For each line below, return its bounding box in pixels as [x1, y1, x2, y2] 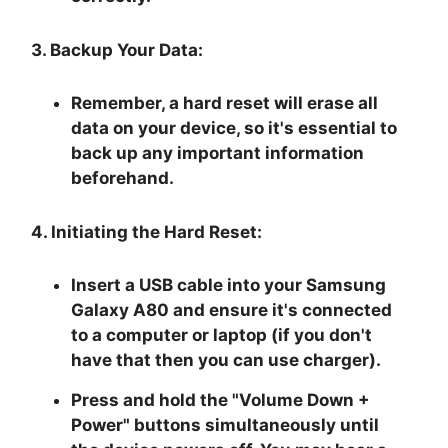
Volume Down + [239, 389, 371, 410]
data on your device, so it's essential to [71, 117, 398, 138]
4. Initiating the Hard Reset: [31, 221, 263, 242]
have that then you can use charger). [71, 349, 382, 370]
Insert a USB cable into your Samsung [71, 274, 387, 295]
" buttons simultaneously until [123, 414, 380, 435]
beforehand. [71, 167, 175, 188]
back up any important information [71, 142, 365, 163]
